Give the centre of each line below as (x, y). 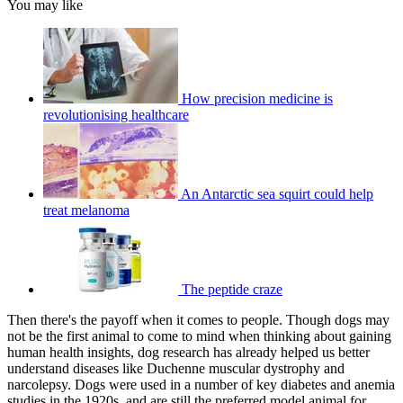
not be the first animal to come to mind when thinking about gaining (199, 336)
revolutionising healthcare (116, 115)
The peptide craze (232, 290)
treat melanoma (86, 210)
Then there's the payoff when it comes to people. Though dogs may (198, 320)
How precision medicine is (257, 99)
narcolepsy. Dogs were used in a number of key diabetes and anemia (201, 385)
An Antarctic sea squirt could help (277, 194)
